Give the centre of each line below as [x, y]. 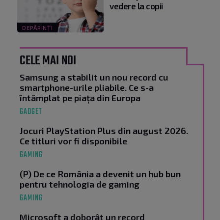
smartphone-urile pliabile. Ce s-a [87, 88]
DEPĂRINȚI [38, 28]
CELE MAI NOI [48, 61]
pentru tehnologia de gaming [80, 184]
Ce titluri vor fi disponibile [73, 141]
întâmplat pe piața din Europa [80, 98]
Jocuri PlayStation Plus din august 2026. [104, 131]
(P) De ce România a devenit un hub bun [100, 174]
